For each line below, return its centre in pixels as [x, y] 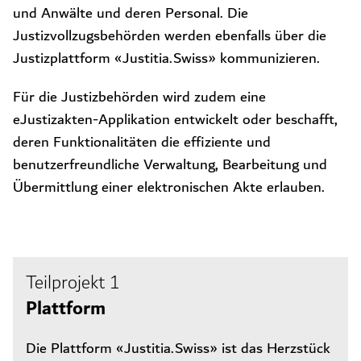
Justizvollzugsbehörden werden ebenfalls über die [170, 36]
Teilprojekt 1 [73, 283]
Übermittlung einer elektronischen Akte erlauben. [169, 188]
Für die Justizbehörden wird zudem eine [139, 98]
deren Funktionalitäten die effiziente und [142, 143]
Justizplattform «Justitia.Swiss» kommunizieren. [166, 59]
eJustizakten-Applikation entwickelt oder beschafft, [175, 120]
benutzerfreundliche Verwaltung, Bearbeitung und [170, 165]
